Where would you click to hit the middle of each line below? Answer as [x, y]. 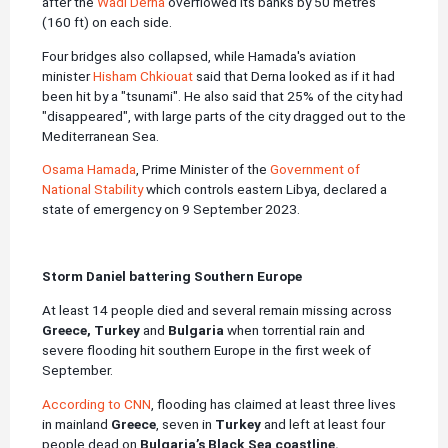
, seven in [185, 423]
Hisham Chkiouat [143, 75]
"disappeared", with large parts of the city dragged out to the [224, 115]
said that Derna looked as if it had [294, 75]
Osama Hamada [89, 169]
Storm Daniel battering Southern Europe [173, 276]
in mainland [76, 423]
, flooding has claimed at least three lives [273, 403]
